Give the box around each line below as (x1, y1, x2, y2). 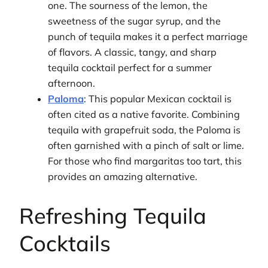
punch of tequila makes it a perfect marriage (48, 31, 248, 43)
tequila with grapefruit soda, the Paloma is (48, 124, 241, 136)
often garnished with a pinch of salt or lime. (48, 139, 245, 152)
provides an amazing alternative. (48, 170, 198, 183)
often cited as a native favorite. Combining (48, 108, 240, 121)
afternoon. (48, 77, 96, 90)
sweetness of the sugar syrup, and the (48, 15, 221, 28)
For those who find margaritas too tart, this (48, 155, 242, 167)
